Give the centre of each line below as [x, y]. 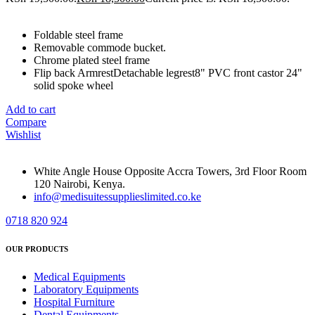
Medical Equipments [79, 276]
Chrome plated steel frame [92, 60]
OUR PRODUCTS [37, 249]
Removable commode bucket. [100, 47]
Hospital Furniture [74, 302]
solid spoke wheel [73, 85]
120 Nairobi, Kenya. [79, 184]
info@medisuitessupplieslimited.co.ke [117, 196]
